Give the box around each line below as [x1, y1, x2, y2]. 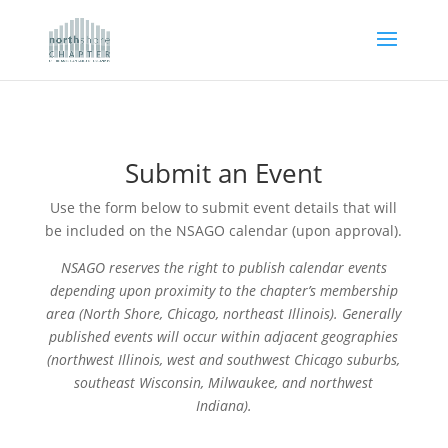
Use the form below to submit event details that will [50, 198, 398, 217]
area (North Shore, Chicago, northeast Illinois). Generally [46, 304, 402, 323]
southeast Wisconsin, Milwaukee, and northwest [74, 373, 374, 392]
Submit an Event [125, 155, 323, 191]
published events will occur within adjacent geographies [49, 327, 399, 346]
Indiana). [195, 396, 252, 415]
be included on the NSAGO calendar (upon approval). [45, 221, 403, 240]
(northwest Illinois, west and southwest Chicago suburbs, [47, 350, 401, 369]
